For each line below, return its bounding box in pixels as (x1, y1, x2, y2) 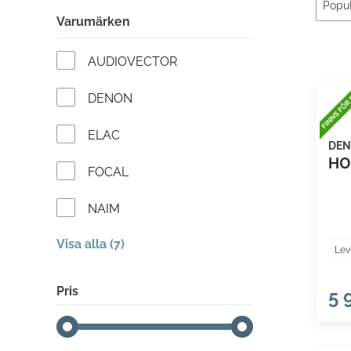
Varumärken (56, 14, 130, 29)
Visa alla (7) (56, 237, 125, 251)
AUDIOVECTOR (88, 54, 177, 69)
